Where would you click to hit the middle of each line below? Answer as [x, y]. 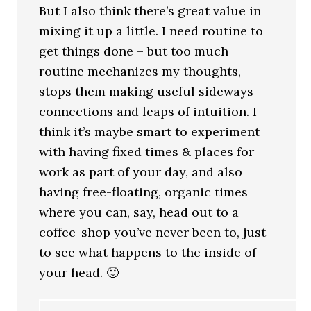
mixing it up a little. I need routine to [151, 31]
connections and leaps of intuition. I [148, 111]
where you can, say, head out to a [139, 212]
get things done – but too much [134, 51]
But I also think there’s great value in [150, 10]
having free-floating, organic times [144, 192]
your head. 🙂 [79, 272]
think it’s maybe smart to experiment [150, 131]
